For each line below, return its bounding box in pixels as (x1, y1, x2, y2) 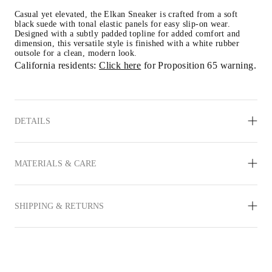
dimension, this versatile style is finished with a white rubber (15, 39, 240, 49)
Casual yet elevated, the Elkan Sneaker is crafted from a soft (15, 10, 238, 19)
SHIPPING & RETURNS (15, 201, 104, 211)
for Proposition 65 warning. (141, 60, 256, 71)
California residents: (15, 60, 100, 71)
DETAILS (15, 116, 50, 126)
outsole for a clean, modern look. (15, 49, 137, 58)
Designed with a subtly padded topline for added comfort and (15, 29, 240, 39)
